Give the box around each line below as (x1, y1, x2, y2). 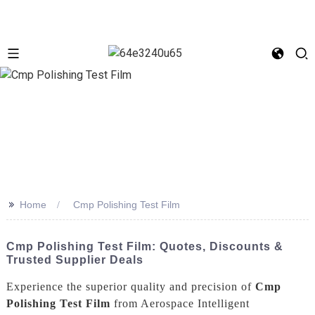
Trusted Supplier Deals (6, 253, 143, 266)
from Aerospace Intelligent (110, 297, 250, 309)
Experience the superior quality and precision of (6, 280, 255, 292)
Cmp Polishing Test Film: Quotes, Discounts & (6, 240, 283, 252)
